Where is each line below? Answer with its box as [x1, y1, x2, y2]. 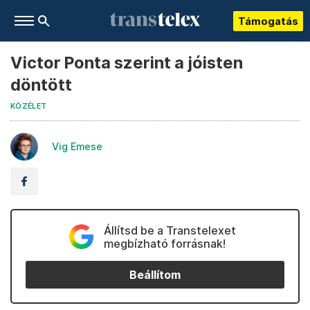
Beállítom [129, 268, 181, 282]
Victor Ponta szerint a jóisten [10, 53, 243, 73]
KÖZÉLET [10, 102, 47, 111]
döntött [10, 75, 72, 95]
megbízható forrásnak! [103, 237, 226, 250]
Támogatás [238, 15, 298, 27]
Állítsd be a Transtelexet [103, 224, 236, 237]
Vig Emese [52, 140, 102, 152]
